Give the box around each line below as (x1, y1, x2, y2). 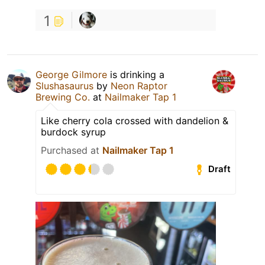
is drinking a (107, 68, 164, 80)
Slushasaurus (35, 79, 93, 92)
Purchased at (41, 144, 102, 156)
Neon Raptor (111, 79, 167, 92)
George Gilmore (35, 68, 107, 80)
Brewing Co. (35, 91, 90, 103)
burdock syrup (41, 125, 106, 138)
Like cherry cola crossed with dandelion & (41, 114, 228, 127)
